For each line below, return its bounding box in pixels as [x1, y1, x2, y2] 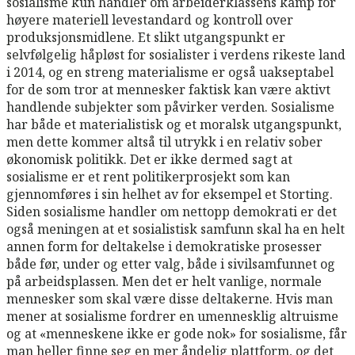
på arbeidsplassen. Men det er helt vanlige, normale [6, 272, 322, 290]
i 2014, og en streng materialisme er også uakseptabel [6, 63, 334, 81]
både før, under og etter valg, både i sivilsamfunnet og [6, 254, 335, 273]
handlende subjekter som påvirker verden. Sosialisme [6, 97, 334, 116]
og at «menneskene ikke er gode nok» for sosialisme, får [6, 324, 347, 342]
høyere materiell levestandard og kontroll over [6, 10, 293, 29]
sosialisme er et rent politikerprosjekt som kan [6, 167, 290, 185]
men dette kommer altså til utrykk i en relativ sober [6, 132, 323, 151]
